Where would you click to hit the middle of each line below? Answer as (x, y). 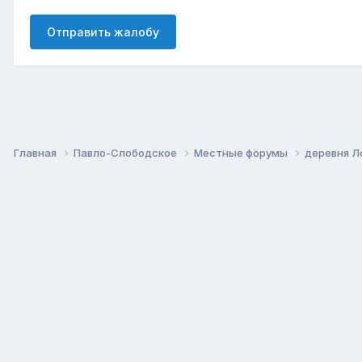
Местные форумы (242, 152)
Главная (36, 152)
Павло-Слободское (126, 152)
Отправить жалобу (103, 32)
